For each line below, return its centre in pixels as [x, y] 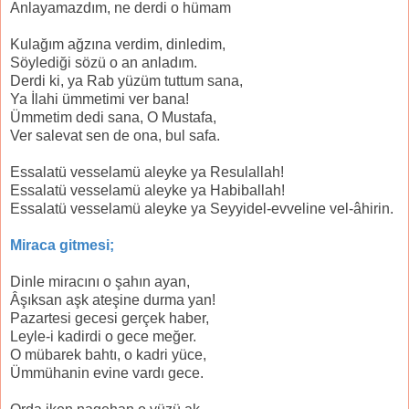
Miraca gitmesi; [62, 246]
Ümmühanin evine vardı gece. [107, 373]
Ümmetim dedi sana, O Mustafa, [113, 118]
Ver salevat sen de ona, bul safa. [115, 136]
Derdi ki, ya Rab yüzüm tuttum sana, [126, 81]
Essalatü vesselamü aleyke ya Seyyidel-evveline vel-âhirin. [202, 209]
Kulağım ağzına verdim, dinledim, [118, 45]
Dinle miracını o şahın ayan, [100, 282]
